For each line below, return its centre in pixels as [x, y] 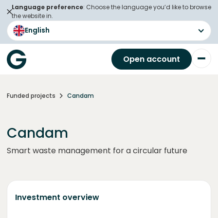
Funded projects [31, 96]
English [37, 30]
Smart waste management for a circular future [97, 151]
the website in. [32, 16]
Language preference [47, 7]
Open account [152, 59]
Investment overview [57, 197]
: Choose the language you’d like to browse [147, 7]
